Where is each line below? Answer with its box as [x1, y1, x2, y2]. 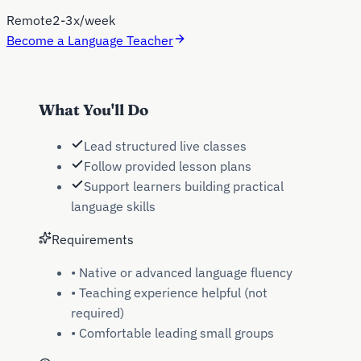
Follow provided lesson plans [84, 158, 251, 175]
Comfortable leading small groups [79, 325, 274, 342]
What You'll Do [39, 100, 148, 119]
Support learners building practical [84, 178, 284, 195]
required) [71, 305, 124, 322]
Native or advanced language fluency [79, 264, 293, 281]
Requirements [52, 231, 134, 248]
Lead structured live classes [84, 138, 247, 155]
